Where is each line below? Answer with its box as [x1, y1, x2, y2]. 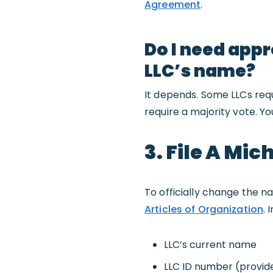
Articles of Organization [144, 202, 263, 216]
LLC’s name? [144, 58, 255, 83]
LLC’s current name [164, 237, 257, 252]
